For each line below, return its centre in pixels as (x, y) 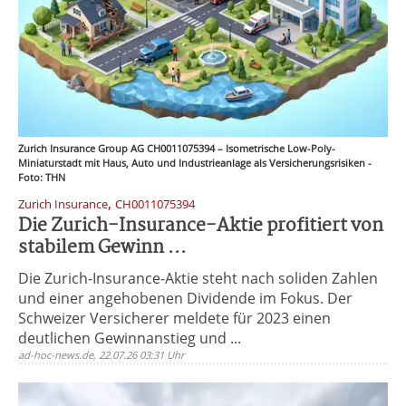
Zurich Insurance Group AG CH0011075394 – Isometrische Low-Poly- (177, 148)
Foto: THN (42, 177)
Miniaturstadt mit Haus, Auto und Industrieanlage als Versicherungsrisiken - (195, 163)
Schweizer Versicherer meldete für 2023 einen (174, 318)
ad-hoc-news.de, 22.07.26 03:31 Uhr (101, 355)
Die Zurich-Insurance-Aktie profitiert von (201, 226)
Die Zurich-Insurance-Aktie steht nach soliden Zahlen (198, 278)
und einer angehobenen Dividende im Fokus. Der (185, 298)
